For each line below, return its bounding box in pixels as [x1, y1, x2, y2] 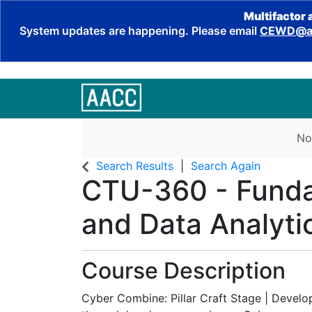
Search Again [191, 159, 260, 173]
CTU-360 [81, 173, 208, 208]
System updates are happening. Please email [19, 24, 260, 38]
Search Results [96, 159, 173, 173]
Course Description [81, 257, 286, 284]
